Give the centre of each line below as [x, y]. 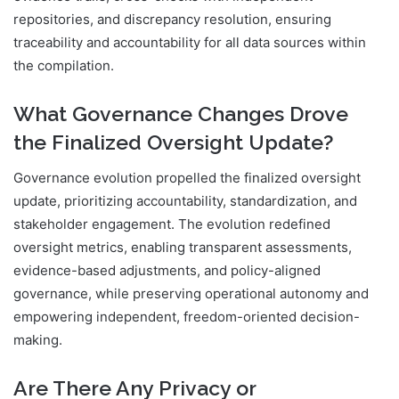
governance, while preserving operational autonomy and [191, 294]
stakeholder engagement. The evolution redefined [172, 224]
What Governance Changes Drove [181, 113]
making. [38, 340]
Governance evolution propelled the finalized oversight [187, 178]
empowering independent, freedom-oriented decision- [187, 317]
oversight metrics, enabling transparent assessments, [183, 248]
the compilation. [64, 65]
